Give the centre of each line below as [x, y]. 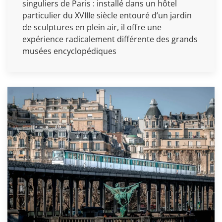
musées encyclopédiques [69, 51]
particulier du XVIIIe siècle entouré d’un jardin [107, 15]
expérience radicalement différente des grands [110, 39]
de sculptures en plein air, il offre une [92, 27]
